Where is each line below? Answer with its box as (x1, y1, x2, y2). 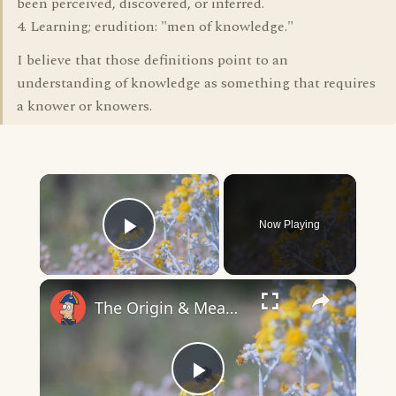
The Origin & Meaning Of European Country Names (225, 297, 238, 318)
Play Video (129, 235, 257, 265)
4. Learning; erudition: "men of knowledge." (17, 16, 293, 37)
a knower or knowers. (17, 95, 152, 117)
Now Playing (259, 218, 321, 231)
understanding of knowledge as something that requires (17, 72, 376, 94)
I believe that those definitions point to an (17, 49, 288, 71)
